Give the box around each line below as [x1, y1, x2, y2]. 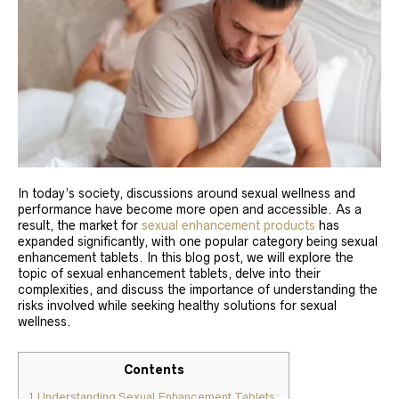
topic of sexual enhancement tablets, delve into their [18, 266, 321, 281]
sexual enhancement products [142, 218, 315, 233]
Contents [123, 362, 184, 378]
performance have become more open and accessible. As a [18, 202, 362, 217]
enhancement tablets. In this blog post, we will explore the [18, 250, 354, 265]
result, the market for [18, 218, 142, 233]
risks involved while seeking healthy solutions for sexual [18, 298, 337, 313]
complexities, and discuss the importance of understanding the [18, 282, 378, 297]
